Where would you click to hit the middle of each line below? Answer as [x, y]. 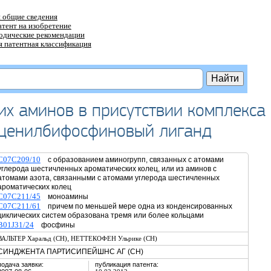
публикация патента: [126, 264]
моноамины [64, 197]
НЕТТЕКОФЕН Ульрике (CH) [114, 238]
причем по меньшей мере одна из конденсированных [136, 206]
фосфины [54, 225]
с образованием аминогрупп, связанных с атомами [132, 160]
